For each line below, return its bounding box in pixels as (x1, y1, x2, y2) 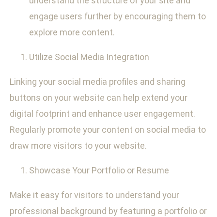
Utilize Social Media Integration (29, 52, 149, 62)
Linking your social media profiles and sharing (10, 77, 186, 87)
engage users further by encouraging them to (29, 11, 206, 22)
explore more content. (29, 27, 115, 38)
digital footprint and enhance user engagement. (10, 108, 195, 119)
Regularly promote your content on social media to (10, 124, 206, 135)
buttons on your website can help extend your (10, 93, 187, 103)
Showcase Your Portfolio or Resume (29, 165, 169, 176)
